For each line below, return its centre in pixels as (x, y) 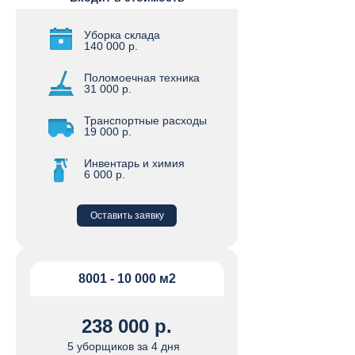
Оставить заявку (127, 216)
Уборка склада (122, 35)
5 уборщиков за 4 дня (124, 346)
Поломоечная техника (142, 78)
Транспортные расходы (145, 120)
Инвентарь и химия (134, 163)
